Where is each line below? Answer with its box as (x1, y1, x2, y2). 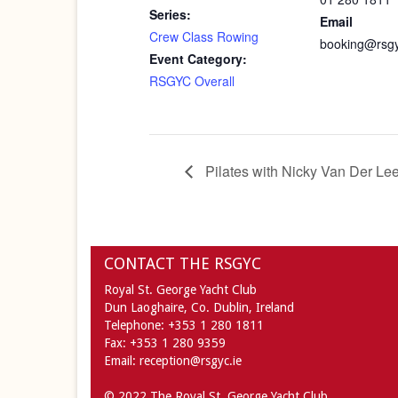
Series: (149, 5, 191, 24)
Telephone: (104, 318, 168, 333)
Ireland (256, 300, 294, 315)
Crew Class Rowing (149, 28, 259, 46)
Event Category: (149, 50, 247, 68)
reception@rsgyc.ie (139, 354, 242, 369)
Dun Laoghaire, (104, 300, 187, 315)
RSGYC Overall (149, 72, 235, 91)
